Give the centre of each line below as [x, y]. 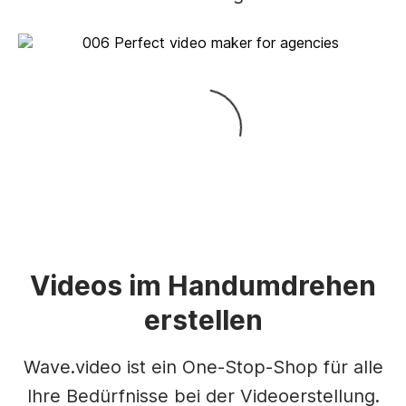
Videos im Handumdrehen [203, 285]
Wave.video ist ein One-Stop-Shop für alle [203, 367]
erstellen [203, 320]
